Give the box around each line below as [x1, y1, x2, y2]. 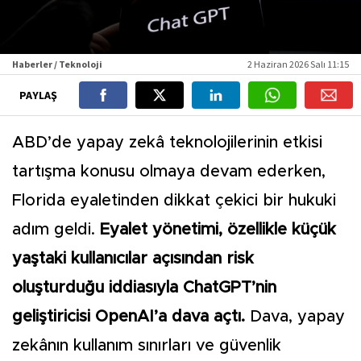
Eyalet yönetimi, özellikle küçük [95, 222, 336, 238]
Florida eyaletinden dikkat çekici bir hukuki [12, 193, 336, 209]
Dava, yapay [250, 309, 345, 325]
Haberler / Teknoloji [12, 58, 102, 70]
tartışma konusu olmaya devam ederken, [12, 164, 326, 180]
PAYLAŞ [19, 88, 60, 102]
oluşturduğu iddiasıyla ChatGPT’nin [12, 280, 276, 296]
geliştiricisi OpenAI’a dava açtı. [12, 309, 250, 325]
